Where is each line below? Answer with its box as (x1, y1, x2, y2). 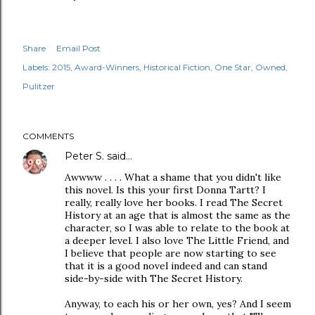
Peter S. (65, 150, 104, 162)
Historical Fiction (143, 62, 210, 72)
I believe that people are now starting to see (65, 247, 276, 259)
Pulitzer (22, 81, 55, 91)
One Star (214, 62, 251, 72)
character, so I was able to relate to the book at (65, 221, 290, 234)
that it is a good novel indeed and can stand (65, 259, 267, 272)
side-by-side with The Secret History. (65, 272, 243, 285)
